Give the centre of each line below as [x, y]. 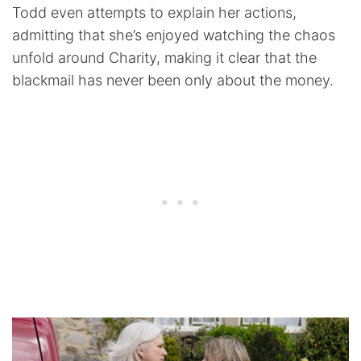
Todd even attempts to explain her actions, [154, 13]
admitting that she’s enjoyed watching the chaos [174, 35]
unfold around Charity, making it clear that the [164, 58]
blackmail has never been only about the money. [173, 81]
